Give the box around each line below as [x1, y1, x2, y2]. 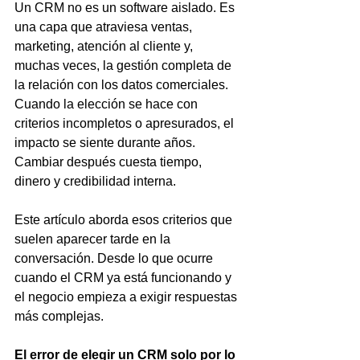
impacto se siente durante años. [14, 136, 198, 149]
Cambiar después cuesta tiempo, [14, 155, 205, 169]
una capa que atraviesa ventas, [14, 20, 195, 34]
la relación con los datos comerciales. [14, 78, 228, 92]
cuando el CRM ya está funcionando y [14, 271, 235, 284]
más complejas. [14, 309, 104, 323]
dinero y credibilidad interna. [14, 174, 176, 188]
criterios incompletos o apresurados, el [14, 117, 237, 130]
